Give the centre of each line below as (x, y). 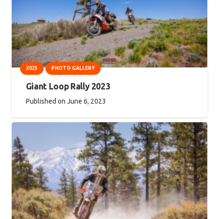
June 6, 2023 (86, 101)
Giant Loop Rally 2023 (68, 87)
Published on (46, 101)
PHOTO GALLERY (73, 68)
